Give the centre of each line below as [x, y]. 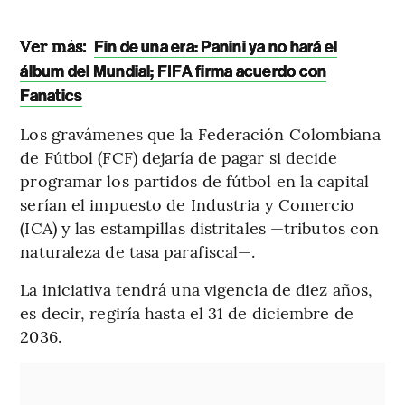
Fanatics [52, 96]
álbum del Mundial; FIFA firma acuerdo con [174, 72]
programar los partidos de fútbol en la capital [194, 181]
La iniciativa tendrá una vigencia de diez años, [197, 289]
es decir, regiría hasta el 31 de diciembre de [187, 313]
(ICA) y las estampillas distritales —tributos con [200, 228]
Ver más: [56, 46]
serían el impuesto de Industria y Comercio [188, 204]
